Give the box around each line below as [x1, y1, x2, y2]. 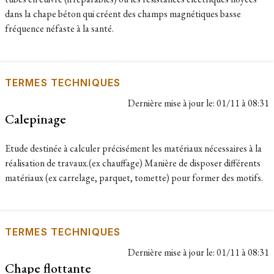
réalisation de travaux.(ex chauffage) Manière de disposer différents [5, 157, 261, 169]
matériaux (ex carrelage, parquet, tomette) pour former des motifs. [5, 171, 263, 184]
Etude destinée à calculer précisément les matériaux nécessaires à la [5, 142, 262, 155]
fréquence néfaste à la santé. [5, 22, 114, 35]
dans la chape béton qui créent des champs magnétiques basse [5, 7, 241, 20]
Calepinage [5, 110, 66, 127]
